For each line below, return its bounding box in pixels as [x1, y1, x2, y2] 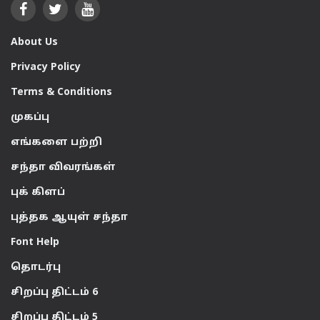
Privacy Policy [11, 61, 81, 74]
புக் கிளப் [11, 186, 65, 199]
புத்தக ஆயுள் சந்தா [11, 211, 128, 224]
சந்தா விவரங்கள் [11, 161, 116, 174]
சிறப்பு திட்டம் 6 [11, 286, 98, 299]
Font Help [11, 236, 59, 249]
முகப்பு [11, 111, 49, 124]
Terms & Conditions [11, 86, 112, 99]
